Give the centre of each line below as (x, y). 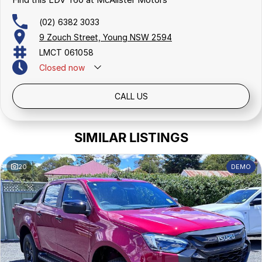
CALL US (131, 96)
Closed (53, 67)
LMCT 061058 (66, 52)
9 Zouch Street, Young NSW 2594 (106, 37)
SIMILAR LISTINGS (131, 137)
